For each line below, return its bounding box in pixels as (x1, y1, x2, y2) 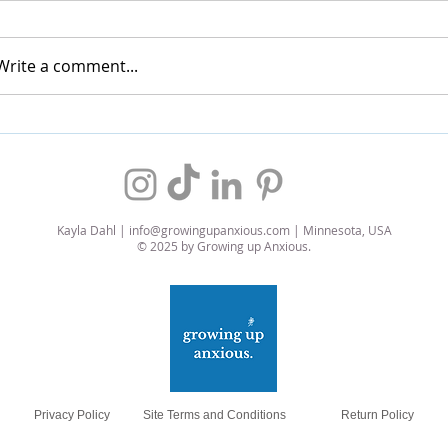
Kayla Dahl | (56, 221, 129, 238)
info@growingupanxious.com (128, 221, 290, 238)
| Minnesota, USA (289, 221, 392, 238)
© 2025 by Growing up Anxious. (137, 237, 311, 254)
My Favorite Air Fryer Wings (2, 133, 278, 156)
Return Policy (340, 407, 414, 422)
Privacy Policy (34, 407, 110, 422)
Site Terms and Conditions (143, 407, 286, 422)
